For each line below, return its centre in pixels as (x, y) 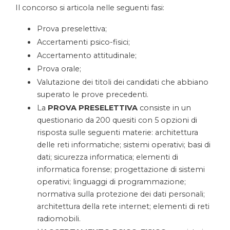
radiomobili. (59, 219)
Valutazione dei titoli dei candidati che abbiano (123, 82)
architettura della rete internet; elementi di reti (123, 207)
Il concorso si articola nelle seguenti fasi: (90, 8)
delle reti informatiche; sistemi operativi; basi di (124, 145)
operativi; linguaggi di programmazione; (111, 182)
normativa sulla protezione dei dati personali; (121, 194)
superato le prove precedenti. (93, 95)
